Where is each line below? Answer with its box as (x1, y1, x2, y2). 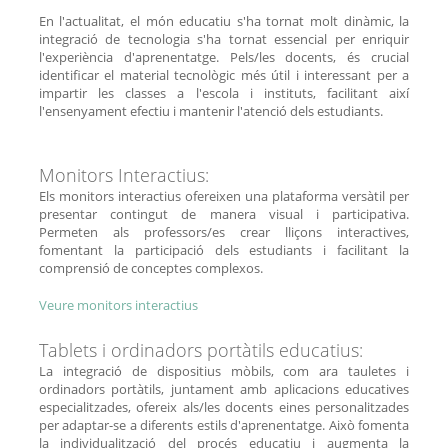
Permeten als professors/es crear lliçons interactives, (38, 222, 410, 241)
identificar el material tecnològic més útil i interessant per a (38, 65, 410, 84)
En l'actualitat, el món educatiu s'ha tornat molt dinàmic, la (38, 11, 410, 30)
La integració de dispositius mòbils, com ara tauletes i (38, 361, 410, 380)
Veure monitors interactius (38, 295, 198, 314)
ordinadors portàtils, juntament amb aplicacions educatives (38, 379, 410, 398)
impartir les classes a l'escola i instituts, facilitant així (38, 83, 410, 102)
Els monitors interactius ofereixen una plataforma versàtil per (38, 186, 410, 205)
